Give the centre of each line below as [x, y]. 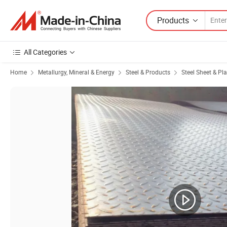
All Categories [45, 52]
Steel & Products [148, 72]
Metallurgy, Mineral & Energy [76, 72]
